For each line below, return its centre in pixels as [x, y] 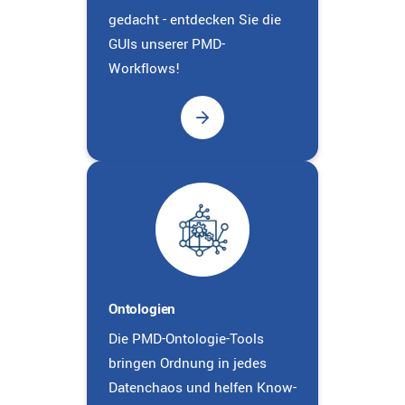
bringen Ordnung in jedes [188, 363]
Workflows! [145, 68]
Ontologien [142, 309]
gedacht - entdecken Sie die [195, 19]
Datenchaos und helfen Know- [202, 387]
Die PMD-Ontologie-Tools [186, 339]
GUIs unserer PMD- [167, 44]
